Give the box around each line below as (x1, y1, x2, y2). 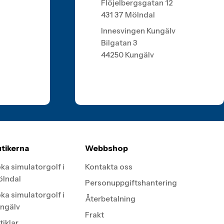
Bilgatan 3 (100, 38, 137, 47)
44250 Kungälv (100, 50, 154, 59)
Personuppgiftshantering (84, 178, 177, 187)
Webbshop (84, 143, 128, 153)
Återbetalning (84, 194, 135, 203)
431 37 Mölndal (100, 10, 155, 19)
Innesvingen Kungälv (100, 26, 175, 35)
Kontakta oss (84, 162, 132, 171)
